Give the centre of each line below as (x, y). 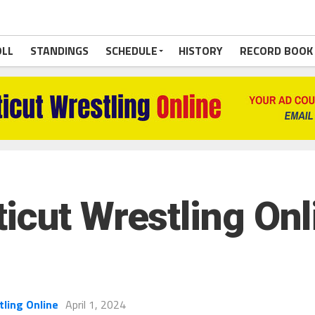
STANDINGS (59, 51)
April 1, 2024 (96, 304)
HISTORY (201, 51)
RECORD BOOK (276, 51)
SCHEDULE (131, 51)
